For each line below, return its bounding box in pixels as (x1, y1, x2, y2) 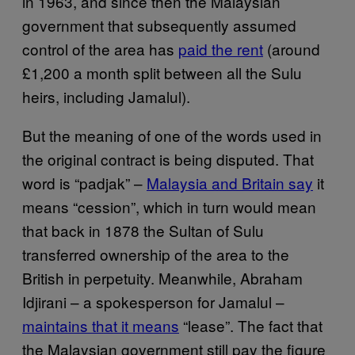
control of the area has (22, 38, 178, 59)
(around (263, 38, 320, 59)
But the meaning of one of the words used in (22, 124, 322, 146)
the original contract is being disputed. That (22, 148, 314, 170)
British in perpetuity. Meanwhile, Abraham (22, 267, 303, 288)
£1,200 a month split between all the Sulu (22, 62, 302, 83)
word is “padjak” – (22, 172, 147, 193)
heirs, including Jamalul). (22, 86, 190, 107)
